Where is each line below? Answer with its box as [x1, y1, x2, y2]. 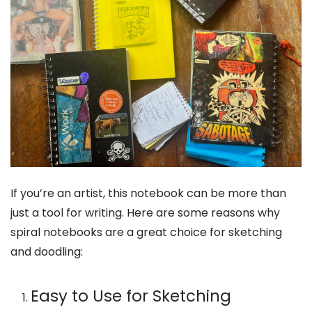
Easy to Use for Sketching [30, 285, 231, 308]
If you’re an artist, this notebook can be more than [10, 185, 286, 201]
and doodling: [10, 243, 83, 260]
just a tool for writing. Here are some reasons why [10, 204, 280, 221]
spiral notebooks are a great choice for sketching [10, 224, 282, 240]
